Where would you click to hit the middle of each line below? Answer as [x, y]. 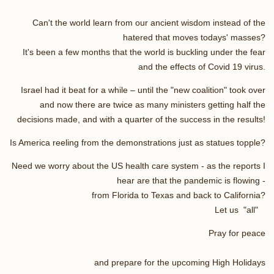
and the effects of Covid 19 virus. [202, 66]
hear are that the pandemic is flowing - [191, 180]
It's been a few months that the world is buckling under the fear [144, 52]
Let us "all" [240, 209]
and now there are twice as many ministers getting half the [153, 104]
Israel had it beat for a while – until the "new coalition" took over [143, 90]
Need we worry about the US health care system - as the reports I [139, 165]
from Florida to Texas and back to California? [179, 195]
